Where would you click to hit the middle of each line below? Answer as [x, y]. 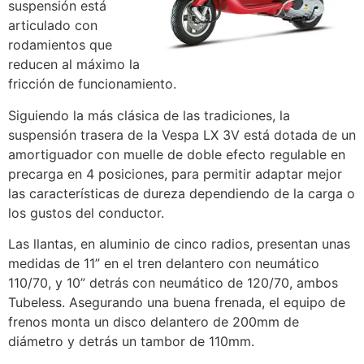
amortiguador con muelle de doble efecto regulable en [177, 154]
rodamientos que [60, 45]
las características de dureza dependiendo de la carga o [182, 193]
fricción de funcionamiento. [92, 84]
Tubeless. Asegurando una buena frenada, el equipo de [177, 303]
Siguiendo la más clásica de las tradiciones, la [149, 115]
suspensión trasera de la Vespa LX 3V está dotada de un [182, 134]
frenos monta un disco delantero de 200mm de [154, 322]
